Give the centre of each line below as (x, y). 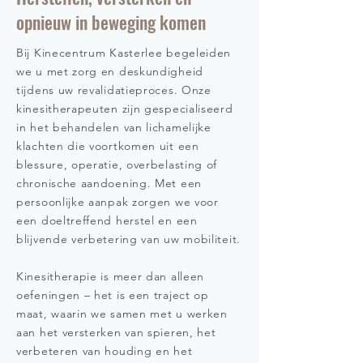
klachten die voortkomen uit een (108, 146)
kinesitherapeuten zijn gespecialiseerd (125, 109)
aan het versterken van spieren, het (116, 332)
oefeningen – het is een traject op (113, 295)
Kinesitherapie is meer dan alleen (111, 276)
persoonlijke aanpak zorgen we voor (117, 202)
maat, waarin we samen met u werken (122, 314)
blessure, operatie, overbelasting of (117, 164)
